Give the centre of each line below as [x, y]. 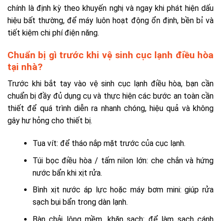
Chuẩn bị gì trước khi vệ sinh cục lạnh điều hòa [110, 55]
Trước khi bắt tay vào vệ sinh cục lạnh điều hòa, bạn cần [110, 84]
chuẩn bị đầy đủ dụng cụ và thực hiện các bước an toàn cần [110, 96]
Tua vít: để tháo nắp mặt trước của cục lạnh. [109, 143]
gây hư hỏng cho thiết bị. [50, 121]
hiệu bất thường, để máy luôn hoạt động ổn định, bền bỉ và [110, 20]
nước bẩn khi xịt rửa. [67, 173]
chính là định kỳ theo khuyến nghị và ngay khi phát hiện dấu [110, 8]
